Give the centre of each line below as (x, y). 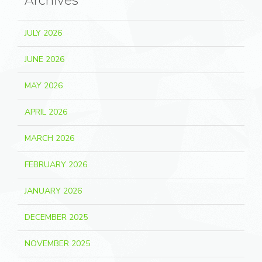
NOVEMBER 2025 (57, 244)
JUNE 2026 (44, 59)
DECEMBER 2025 (56, 217)
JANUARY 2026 (53, 191)
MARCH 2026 (49, 138)
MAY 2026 (44, 86)
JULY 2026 (43, 33)
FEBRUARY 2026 (56, 165)
